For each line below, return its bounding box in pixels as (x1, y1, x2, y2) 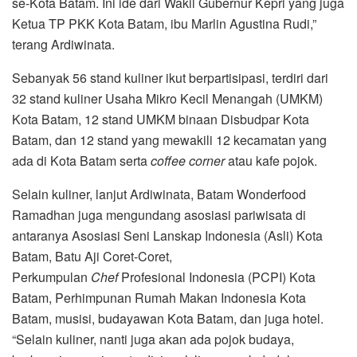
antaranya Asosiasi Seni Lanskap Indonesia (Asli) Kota (12, 226, 323, 245)
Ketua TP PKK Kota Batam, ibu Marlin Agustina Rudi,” (12, 14, 316, 33)
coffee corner (151, 151, 225, 171)
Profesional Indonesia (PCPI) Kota (118, 268, 316, 287)
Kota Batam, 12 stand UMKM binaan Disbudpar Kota (12, 110, 309, 129)
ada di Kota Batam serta (12, 151, 151, 171)
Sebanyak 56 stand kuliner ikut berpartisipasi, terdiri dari (12, 69, 328, 88)
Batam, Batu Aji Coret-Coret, (12, 247, 172, 266)
